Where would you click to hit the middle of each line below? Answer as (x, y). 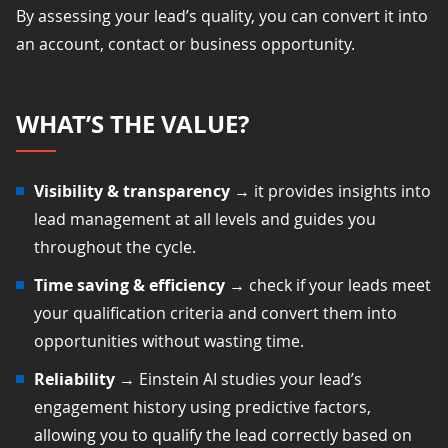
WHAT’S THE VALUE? (132, 123)
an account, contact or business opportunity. (185, 43)
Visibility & (76, 190)
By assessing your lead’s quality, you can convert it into (222, 15)
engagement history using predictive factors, (202, 406)
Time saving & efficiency (131, 284)
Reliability (76, 378)
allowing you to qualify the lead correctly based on (223, 434)
